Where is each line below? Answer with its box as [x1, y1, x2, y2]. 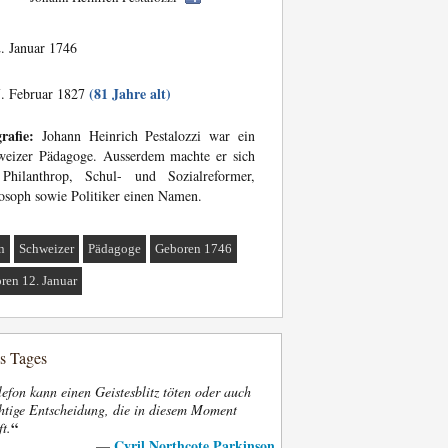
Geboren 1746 [155, 241, 233, 256]
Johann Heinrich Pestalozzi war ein [34, 126, 255, 145]
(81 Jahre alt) [89, 83, 171, 104]
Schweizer [19, 241, 75, 256]
